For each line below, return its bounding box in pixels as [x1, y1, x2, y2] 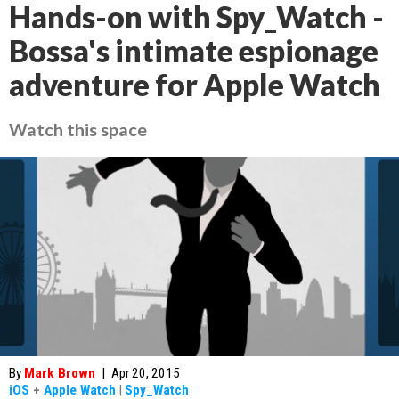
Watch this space [9, 118, 147, 140]
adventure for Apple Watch [9, 67, 380, 102]
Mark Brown [24, 365, 95, 381]
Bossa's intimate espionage [9, 33, 379, 69]
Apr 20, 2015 [111, 365, 180, 381]
